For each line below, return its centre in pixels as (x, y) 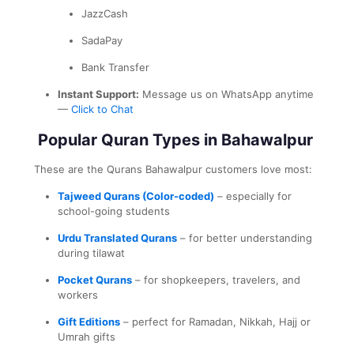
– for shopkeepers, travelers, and (216, 279)
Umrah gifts (87, 336)
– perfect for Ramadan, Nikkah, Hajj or (215, 321)
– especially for (253, 196)
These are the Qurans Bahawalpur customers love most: (173, 169)
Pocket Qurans (95, 279)
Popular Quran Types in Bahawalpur (173, 139)
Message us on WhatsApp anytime (226, 94)
